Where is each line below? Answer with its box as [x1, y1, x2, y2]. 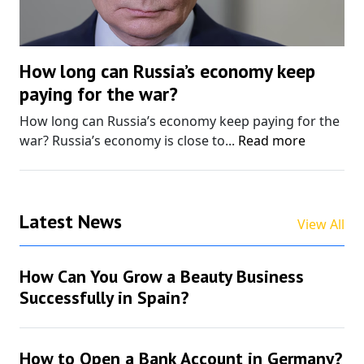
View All [297, 215, 344, 234]
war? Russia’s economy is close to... [19, 132, 238, 150]
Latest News [19, 209, 122, 234]
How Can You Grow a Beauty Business [19, 265, 304, 288]
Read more [238, 132, 305, 150]
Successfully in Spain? [19, 286, 188, 310]
